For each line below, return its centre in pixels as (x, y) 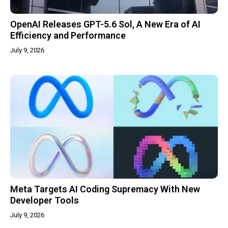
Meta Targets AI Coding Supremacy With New (105, 189)
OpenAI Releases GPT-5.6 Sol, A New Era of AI (105, 24)
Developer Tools (45, 200)
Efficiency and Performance (68, 35)
